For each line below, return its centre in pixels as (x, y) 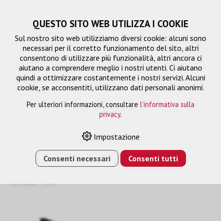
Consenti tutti (153, 158)
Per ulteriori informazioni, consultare (83, 104)
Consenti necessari (77, 158)
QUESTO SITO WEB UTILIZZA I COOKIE (110, 24)
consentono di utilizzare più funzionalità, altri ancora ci (110, 58)
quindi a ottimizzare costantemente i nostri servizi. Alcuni (110, 77)
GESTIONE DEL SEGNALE (114, 163)
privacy (110, 114)
